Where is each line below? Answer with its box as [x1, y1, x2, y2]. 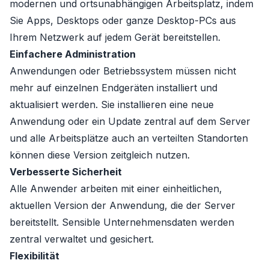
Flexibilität [10, 250, 59, 262]
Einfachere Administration [10, 48, 136, 60]
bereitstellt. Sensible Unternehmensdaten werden [10, 216, 234, 228]
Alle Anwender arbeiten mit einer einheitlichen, [10, 183, 222, 195]
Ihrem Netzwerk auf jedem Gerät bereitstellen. [10, 31, 220, 43]
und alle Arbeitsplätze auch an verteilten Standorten [10, 132, 248, 144]
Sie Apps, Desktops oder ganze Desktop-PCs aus [10, 14, 236, 26]
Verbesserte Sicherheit [10, 166, 122, 178]
